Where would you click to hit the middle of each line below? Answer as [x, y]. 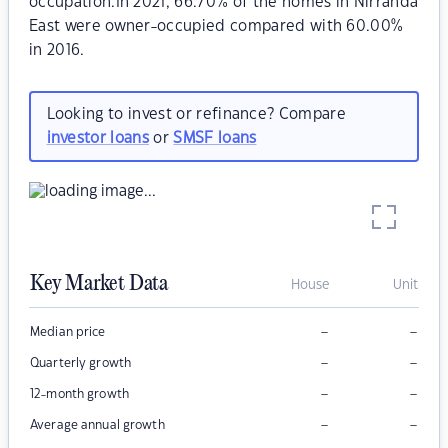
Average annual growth [97, 425]
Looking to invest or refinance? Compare [196, 114]
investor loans [97, 138]
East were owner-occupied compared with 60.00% [216, 26]
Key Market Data [99, 284]
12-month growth [79, 394]
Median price [68, 332]
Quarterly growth [81, 363]
